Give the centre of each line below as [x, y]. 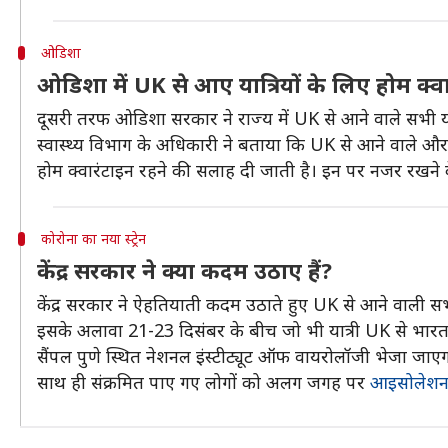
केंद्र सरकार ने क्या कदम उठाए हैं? [184, 270]
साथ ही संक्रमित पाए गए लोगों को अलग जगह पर [203, 382]
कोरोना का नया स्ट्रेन [93, 238]
